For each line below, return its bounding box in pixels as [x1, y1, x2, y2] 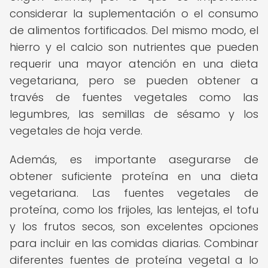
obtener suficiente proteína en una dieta [10, 169, 258, 184]
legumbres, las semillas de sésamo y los [10, 106, 258, 121]
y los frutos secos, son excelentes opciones [10, 219, 258, 234]
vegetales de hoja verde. [10, 123, 142, 138]
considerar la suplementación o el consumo [10, 6, 258, 21]
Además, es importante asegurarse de [10, 152, 258, 167]
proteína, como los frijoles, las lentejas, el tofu [10, 202, 258, 217]
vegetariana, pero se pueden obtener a [10, 73, 258, 88]
